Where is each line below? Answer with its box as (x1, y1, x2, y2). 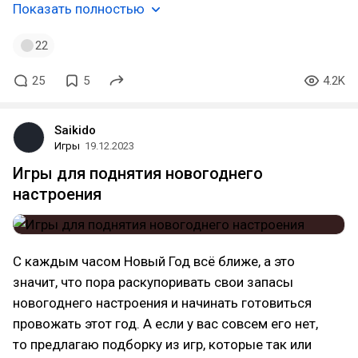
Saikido (54, 123, 96, 137)
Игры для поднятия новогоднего (13, 164, 263, 183)
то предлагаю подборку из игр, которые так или (13, 336, 312, 352)
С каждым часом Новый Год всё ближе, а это (13, 253, 295, 269)
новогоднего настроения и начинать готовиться (13, 295, 312, 311)
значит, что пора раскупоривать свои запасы (13, 274, 293, 290)
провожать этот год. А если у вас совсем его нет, (13, 316, 318, 332)
